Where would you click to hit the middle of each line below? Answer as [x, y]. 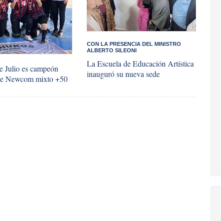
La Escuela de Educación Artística [141, 64]
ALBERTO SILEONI [112, 51]
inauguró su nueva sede [124, 74]
